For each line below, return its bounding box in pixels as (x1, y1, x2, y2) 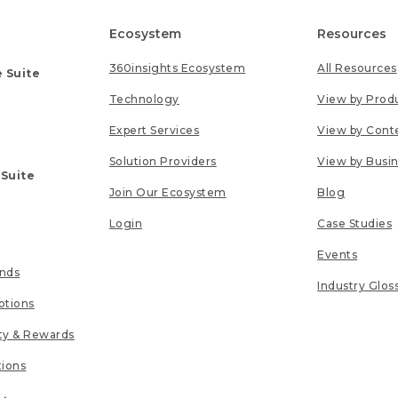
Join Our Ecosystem (108, 186, 227, 200)
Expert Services (108, 123, 200, 138)
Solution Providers (108, 155, 217, 169)
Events (317, 248, 358, 262)
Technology (108, 92, 179, 107)
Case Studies (317, 217, 393, 231)
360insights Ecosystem (108, 61, 246, 76)
